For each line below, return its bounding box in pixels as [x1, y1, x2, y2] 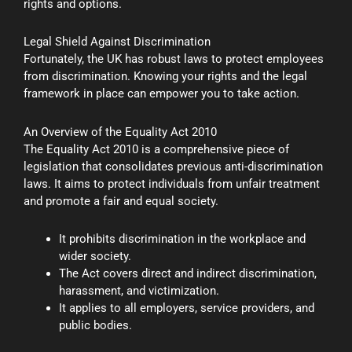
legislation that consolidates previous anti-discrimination [24, 159, 323, 174]
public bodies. [59, 317, 132, 332]
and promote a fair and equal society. [24, 193, 218, 208]
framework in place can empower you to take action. [24, 86, 299, 101]
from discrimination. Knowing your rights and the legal [24, 69, 307, 84]
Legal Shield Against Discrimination [24, 35, 211, 49]
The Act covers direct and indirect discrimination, [59, 266, 317, 280]
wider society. [59, 248, 131, 263]
